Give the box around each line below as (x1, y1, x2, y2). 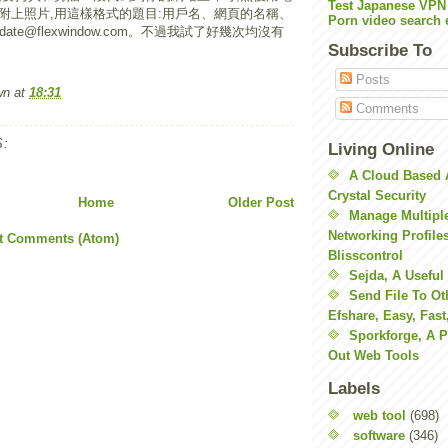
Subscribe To (328, 41, 432, 60)
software (353, 427, 405, 443)
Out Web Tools (328, 348, 419, 363)
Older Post (228, 195, 294, 210)
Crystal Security (328, 188, 426, 203)
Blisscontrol (328, 248, 403, 263)
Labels (328, 379, 380, 398)
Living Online (328, 139, 434, 159)
